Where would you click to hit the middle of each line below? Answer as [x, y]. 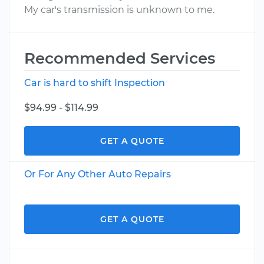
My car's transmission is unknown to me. [119, 10]
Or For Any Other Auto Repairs [98, 174]
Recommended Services [120, 58]
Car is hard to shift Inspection [95, 83]
